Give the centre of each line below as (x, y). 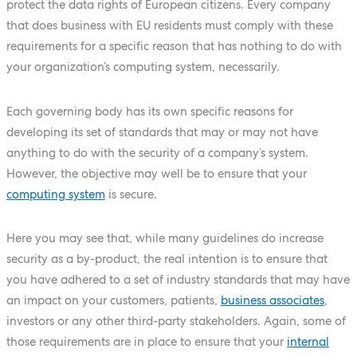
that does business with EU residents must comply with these (169, 25)
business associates (272, 300)
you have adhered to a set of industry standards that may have (178, 279)
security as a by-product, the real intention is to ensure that (167, 258)
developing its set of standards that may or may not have (162, 131)
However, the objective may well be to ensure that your (156, 173)
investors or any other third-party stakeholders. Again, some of (176, 320)
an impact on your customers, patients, (113, 300)
